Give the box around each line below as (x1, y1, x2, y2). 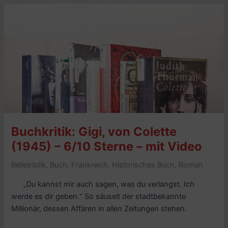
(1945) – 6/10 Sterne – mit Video (11, 139, 203, 154)
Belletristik (11, 160, 46, 169)
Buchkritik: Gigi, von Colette (11, 124, 177, 139)
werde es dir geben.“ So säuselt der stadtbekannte (11, 191, 186, 201)
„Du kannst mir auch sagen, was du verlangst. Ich (11, 179, 195, 189)
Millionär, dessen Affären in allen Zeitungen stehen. (11, 204, 187, 213)
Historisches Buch (112, 160, 175, 169)
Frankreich (71, 160, 108, 169)
